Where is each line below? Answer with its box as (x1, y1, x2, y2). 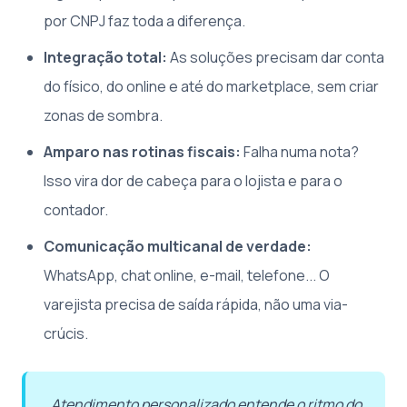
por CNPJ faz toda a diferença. (44, 10, 245, 31)
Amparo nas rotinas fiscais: (44, 141, 241, 162)
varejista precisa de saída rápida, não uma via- (44, 293, 348, 314)
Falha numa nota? (241, 141, 359, 162)
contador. (44, 199, 108, 220)
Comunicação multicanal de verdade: (44, 235, 312, 256)
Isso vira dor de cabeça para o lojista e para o (44, 170, 342, 191)
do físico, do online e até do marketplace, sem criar (44, 75, 379, 96)
